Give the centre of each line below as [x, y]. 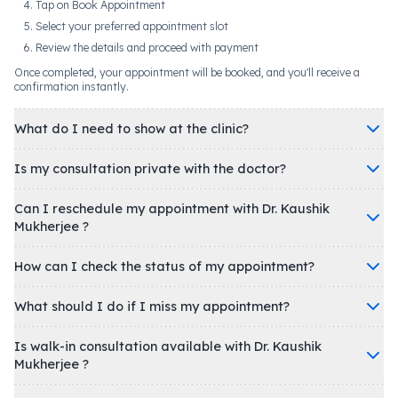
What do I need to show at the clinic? [131, 128]
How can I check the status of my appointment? [164, 266]
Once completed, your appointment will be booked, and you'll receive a [187, 72]
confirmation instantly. [72, 86]
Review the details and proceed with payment [147, 47]
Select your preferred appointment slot [132, 26]
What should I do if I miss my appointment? [152, 306]
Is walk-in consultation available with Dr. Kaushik [168, 346]
